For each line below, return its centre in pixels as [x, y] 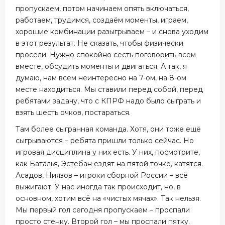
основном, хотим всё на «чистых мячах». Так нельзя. [108, 198]
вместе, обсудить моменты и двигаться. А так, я [101, 66]
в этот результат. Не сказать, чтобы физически [100, 43]
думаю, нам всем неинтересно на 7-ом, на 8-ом [101, 78]
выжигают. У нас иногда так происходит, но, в [98, 187]
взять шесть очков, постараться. [73, 113]
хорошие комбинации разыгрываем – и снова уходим [112, 32]
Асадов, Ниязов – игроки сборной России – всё [102, 175]
